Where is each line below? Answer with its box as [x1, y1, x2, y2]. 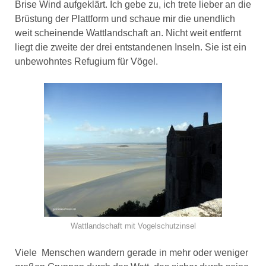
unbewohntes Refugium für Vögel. [14, 56, 158, 67]
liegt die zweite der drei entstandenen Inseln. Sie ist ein [14, 42, 246, 53]
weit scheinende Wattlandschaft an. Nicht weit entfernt [14, 28, 241, 39]
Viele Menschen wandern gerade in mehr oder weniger [14, 248, 248, 258]
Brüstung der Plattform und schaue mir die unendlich [14, 14, 235, 24]
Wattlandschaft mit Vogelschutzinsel [70, 221, 196, 231]
